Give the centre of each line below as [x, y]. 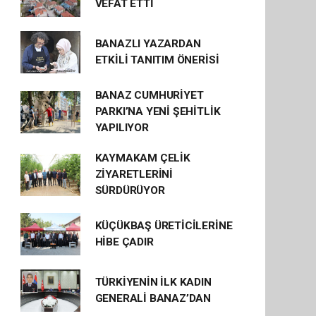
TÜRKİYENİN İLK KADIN [153, 282]
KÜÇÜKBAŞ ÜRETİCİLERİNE [164, 226]
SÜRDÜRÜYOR [130, 190]
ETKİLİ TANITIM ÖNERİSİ [157, 60]
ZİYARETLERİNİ [134, 174]
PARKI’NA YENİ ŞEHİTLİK [158, 111]
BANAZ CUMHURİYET [149, 95]
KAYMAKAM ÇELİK [142, 158]
